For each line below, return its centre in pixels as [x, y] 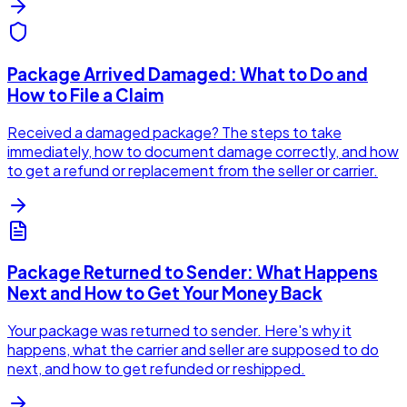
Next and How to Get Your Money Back [165, 293]
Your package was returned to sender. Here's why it [179, 331]
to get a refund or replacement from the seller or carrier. [193, 170]
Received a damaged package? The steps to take [174, 132]
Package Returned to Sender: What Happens [193, 273]
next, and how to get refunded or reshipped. [156, 369]
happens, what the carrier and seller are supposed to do [193, 350]
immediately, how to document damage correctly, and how [203, 151]
